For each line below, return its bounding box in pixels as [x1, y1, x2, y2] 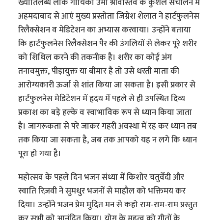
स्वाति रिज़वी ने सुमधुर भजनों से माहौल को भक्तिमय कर [18, 184, 186, 198]
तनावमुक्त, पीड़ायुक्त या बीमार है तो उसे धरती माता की [18, 64, 180, 79]
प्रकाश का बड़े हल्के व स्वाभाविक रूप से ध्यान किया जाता [18, 106, 192, 120]
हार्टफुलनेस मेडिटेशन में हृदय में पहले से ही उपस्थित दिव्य [18, 92, 186, 106]
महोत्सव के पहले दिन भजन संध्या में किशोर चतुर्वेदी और [18, 170, 185, 185]
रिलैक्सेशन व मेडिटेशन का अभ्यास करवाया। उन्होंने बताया [18, 23, 192, 37]
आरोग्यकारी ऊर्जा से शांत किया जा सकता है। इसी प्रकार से [18, 78, 196, 92]
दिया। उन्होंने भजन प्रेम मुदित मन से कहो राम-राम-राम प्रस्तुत [18, 198, 198, 212]
